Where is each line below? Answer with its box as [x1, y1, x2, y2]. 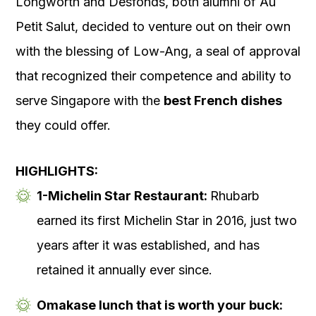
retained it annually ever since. [37, 262, 212, 278]
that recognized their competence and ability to [16, 68, 291, 84]
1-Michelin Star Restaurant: [37, 188, 210, 204]
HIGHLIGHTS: [16, 164, 98, 179]
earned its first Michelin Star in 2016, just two [37, 213, 297, 229]
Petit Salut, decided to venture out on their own [16, 19, 291, 35]
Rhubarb [210, 188, 260, 204]
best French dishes [164, 93, 282, 109]
